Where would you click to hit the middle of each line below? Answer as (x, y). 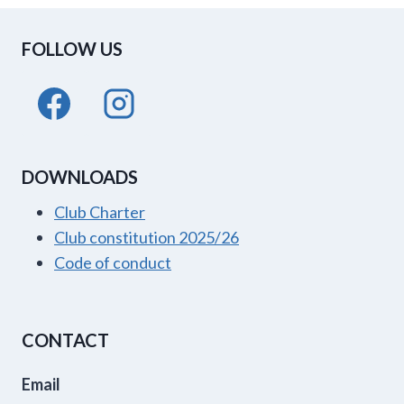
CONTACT (65, 340)
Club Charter (100, 212)
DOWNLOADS (80, 177)
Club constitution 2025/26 (147, 238)
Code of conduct (113, 263)
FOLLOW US (72, 49)
